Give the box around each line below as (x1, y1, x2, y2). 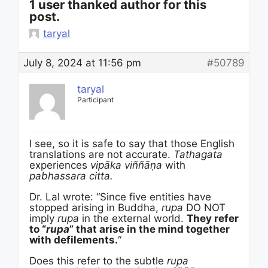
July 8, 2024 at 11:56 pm (23, 57, 141, 69)
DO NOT (186, 202, 226, 214)
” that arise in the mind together (69, 223, 230, 235)
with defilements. (29, 234, 118, 246)
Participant (77, 95, 114, 104)
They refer (187, 212, 239, 224)
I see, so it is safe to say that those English (29, 138, 234, 150)
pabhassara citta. (29, 170, 113, 182)
